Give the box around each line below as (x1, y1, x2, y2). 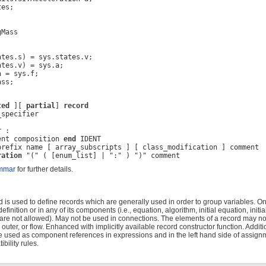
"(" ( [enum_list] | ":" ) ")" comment (21, 151, 180, 160)
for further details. (15, 164, 73, 173)
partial (26, 101, 55, 110)
